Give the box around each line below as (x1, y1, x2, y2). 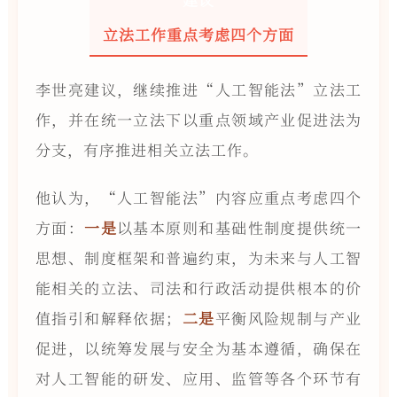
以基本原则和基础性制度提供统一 (116, 216, 362, 239)
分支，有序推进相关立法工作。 (35, 138, 259, 161)
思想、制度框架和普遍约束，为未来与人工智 (35, 246, 362, 269)
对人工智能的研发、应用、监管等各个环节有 (35, 367, 362, 390)
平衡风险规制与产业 (214, 307, 362, 330)
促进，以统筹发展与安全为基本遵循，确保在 (35, 337, 362, 360)
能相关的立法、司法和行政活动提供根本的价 (35, 276, 362, 300)
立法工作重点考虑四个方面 (102, 23, 294, 46)
